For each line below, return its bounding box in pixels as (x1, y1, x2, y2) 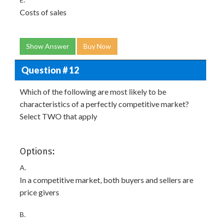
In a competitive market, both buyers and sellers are (20, 175, 193, 184)
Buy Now (83, 42, 111, 50)
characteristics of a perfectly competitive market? (20, 99, 189, 109)
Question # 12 (21, 64, 79, 75)
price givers (20, 187, 59, 197)
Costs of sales (20, 7, 67, 17)
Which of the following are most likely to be (20, 87, 166, 96)
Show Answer (26, 42, 69, 50)
